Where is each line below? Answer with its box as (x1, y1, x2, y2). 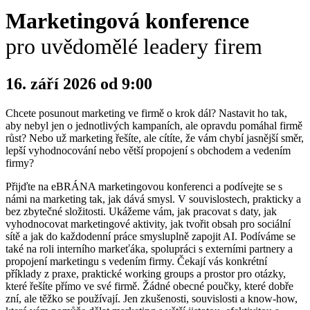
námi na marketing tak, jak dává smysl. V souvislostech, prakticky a (6, 192, 301, 205)
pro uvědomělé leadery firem (6, 34, 262, 60)
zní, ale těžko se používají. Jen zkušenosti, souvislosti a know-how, (6, 292, 298, 304)
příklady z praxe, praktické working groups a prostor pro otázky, (6, 267, 286, 280)
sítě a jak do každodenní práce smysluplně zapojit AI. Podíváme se (6, 230, 295, 242)
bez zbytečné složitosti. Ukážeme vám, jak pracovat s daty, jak (6, 205, 277, 217)
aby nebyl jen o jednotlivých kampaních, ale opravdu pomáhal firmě (6, 119, 302, 131)
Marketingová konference (6, 8, 249, 34)
